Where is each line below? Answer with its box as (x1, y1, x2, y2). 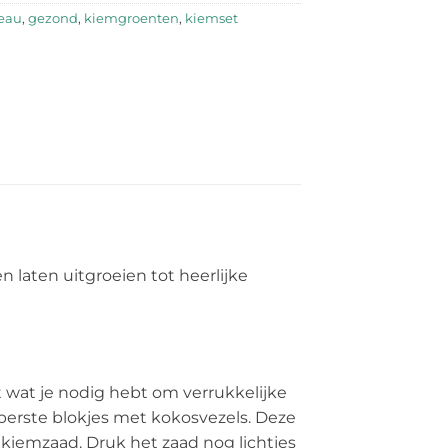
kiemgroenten (84, 11, 179, 27)
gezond (28, 11, 78, 27)
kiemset (185, 11, 238, 27)
